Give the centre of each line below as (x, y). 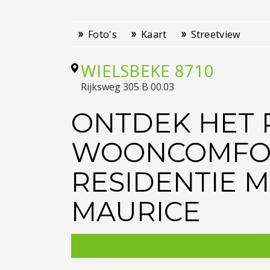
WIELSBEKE (126, 71)
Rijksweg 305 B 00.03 (127, 87)
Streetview (215, 34)
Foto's (102, 34)
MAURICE (136, 212)
